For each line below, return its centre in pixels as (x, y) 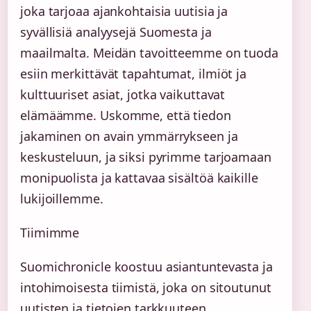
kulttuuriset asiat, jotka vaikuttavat (123, 94)
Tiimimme (50, 232)
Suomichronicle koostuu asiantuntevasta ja (146, 266)
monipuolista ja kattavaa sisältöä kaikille (139, 177)
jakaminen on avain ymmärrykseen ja (129, 136)
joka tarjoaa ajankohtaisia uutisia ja (124, 11)
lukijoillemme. (62, 198)
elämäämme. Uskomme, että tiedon (126, 115)
